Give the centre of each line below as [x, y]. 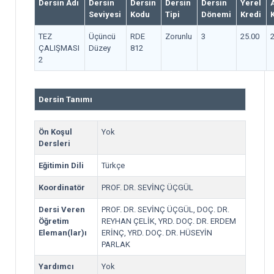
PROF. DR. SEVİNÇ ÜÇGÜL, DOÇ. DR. [165, 209]
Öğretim [54, 221]
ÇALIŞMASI [59, 48]
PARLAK [116, 244]
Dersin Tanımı [65, 99]
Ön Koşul [55, 132]
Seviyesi [105, 14]
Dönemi [216, 14]
